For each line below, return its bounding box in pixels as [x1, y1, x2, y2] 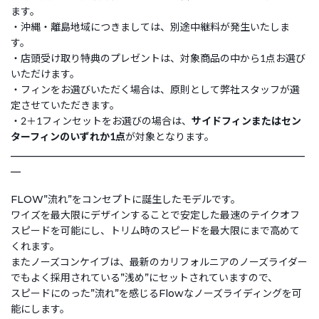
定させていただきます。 [11, 98, 120, 112]
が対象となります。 [125, 130, 214, 143]
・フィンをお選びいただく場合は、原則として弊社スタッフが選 [11, 83, 300, 96]
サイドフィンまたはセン [192, 114, 301, 127]
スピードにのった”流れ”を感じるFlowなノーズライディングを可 [11, 286, 302, 300]
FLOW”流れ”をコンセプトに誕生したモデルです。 [11, 192, 255, 206]
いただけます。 [11, 67, 80, 80]
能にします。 [11, 302, 84, 315]
